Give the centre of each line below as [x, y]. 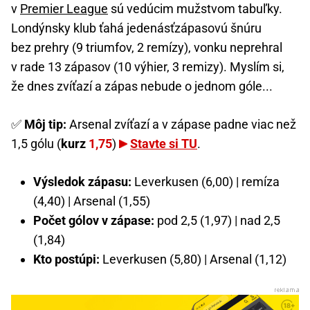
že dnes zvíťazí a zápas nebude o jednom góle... [142, 86]
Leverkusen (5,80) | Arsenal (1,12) [193, 259]
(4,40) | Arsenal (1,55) [92, 201]
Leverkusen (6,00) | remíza [206, 181]
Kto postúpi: [66, 259]
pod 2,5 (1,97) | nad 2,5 [217, 220]
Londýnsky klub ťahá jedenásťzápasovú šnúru [136, 28]
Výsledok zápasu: [82, 181]
